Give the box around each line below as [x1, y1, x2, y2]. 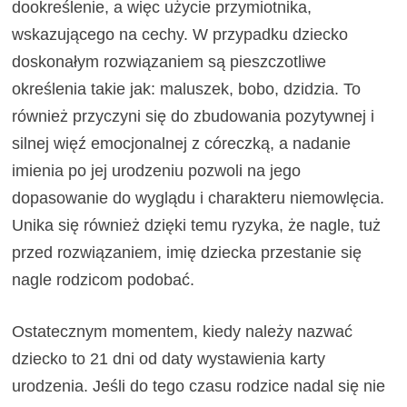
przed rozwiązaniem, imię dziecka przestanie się [12, 243, 362, 263]
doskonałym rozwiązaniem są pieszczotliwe [12, 53, 327, 72]
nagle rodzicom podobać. [12, 271, 200, 290]
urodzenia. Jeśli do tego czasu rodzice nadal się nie [12, 377, 386, 396]
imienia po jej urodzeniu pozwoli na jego [12, 162, 302, 181]
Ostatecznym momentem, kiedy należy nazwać [12, 323, 353, 342]
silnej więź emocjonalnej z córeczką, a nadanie [12, 134, 352, 154]
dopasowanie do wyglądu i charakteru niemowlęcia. [12, 189, 385, 208]
